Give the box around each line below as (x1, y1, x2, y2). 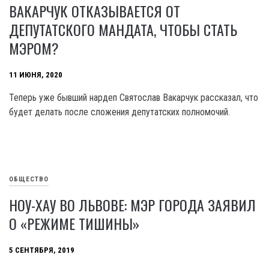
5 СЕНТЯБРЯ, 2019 (9, 246, 74, 255)
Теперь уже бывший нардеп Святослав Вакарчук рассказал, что (9, 92, 258, 104)
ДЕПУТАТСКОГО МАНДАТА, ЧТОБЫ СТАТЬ (9, 19, 237, 41)
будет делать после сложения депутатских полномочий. (9, 106, 230, 118)
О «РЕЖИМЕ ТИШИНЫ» (9, 213, 139, 235)
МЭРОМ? (9, 37, 59, 59)
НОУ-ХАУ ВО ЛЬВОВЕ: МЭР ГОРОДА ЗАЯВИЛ (9, 194, 256, 216)
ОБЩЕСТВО (9, 175, 49, 184)
